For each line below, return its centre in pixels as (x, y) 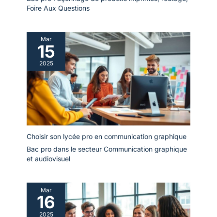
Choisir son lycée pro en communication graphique (107, 136)
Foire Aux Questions (58, 8)
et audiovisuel (48, 158)
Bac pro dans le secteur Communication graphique (107, 149)
